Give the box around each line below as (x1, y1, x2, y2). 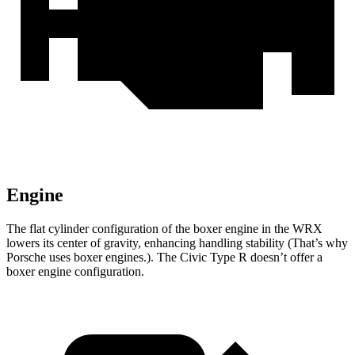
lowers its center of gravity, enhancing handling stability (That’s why (6, 236, 348, 250)
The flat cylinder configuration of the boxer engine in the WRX (6, 222, 323, 236)
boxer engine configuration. (6, 265, 144, 279)
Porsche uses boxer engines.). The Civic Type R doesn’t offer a (6, 250, 323, 265)
